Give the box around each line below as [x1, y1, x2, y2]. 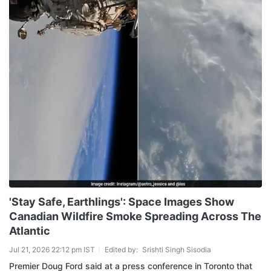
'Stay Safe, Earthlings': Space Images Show [9, 195, 234, 208]
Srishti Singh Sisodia [142, 245, 211, 254]
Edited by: [105, 245, 140, 254]
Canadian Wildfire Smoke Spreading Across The [9, 210, 261, 223]
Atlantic [9, 224, 50, 237]
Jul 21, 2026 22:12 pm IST [9, 245, 95, 254]
